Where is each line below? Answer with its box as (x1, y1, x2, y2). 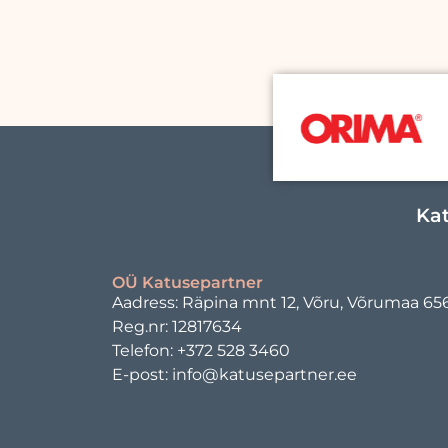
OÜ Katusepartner (112, 272, 263, 292)
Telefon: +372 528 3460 (112, 340, 290, 360)
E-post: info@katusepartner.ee (112, 364, 357, 384)
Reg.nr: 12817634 (112, 316, 242, 336)
